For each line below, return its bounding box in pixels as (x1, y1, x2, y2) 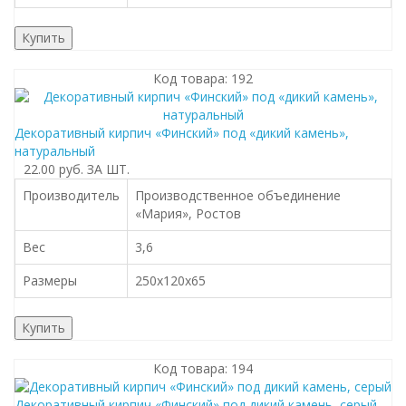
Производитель (23, 187, 120, 204)
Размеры (23, 272, 77, 289)
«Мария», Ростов (135, 205, 241, 222)
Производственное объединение (135, 187, 341, 204)
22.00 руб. (24, 160, 83, 178)
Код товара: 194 (153, 360, 253, 377)
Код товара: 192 (153, 70, 253, 87)
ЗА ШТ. (87, 160, 130, 178)
